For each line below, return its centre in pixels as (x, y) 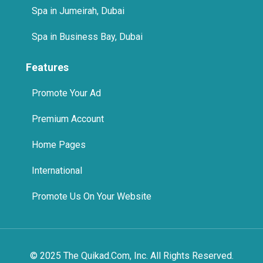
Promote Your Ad (66, 43)
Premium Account (68, 69)
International (57, 121)
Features (47, 18)
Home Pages (59, 95)
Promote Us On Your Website (92, 147)
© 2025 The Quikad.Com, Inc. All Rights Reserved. (131, 206)
